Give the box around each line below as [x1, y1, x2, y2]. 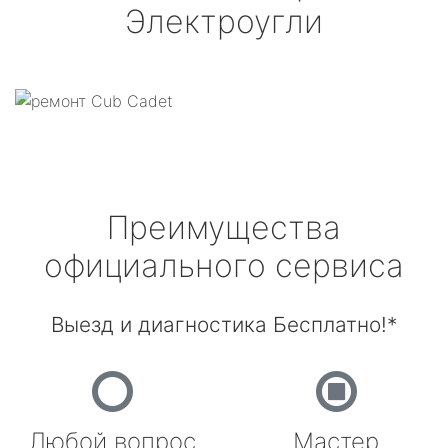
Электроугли [125, 2, 323, 41]
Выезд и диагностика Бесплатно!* [51, 312, 397, 337]
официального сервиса [44, 246, 404, 285]
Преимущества [107, 208, 341, 247]
